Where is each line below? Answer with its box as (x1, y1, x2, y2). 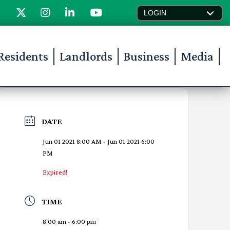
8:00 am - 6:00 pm (43, 217, 97, 225)
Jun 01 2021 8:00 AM (43, 137, 102, 145)
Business (124, 49, 169, 63)
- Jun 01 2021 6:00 (102, 137, 155, 145)
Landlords (60, 49, 112, 63)
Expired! (43, 168, 68, 176)
